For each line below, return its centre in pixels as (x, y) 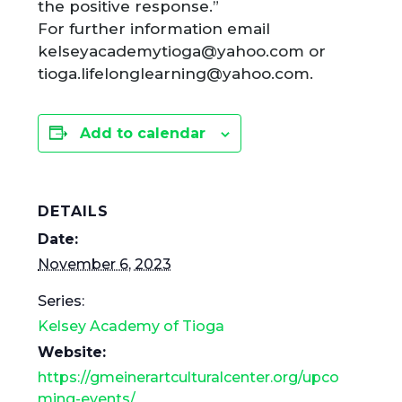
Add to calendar (143, 133)
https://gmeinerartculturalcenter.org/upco (189, 377)
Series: (61, 301)
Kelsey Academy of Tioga (131, 326)
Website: (72, 352)
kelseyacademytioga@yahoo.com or (182, 51)
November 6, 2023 (105, 264)
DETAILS (74, 211)
